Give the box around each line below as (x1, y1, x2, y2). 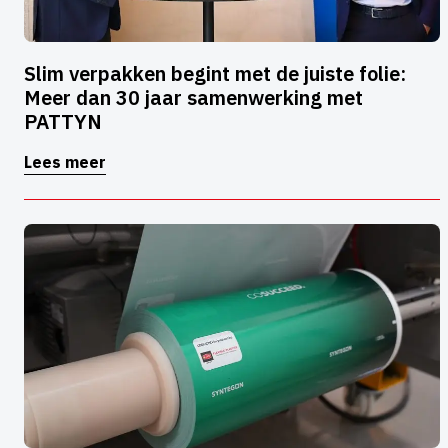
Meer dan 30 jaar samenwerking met (24, 84, 363, 112)
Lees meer (24, 152, 106, 173)
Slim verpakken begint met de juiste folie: (24, 60, 406, 88)
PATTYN (24, 108, 102, 136)
